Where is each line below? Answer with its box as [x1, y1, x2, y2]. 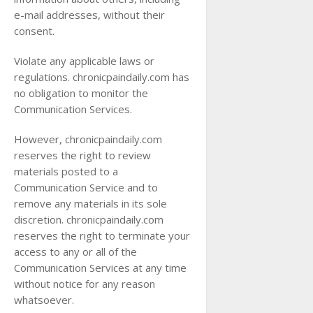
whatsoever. [14, 293, 74, 307]
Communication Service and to [14, 180, 158, 194]
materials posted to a [14, 164, 118, 178]
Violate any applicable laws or [14, 54, 154, 68]
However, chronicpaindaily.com [14, 132, 162, 146]
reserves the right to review [14, 148, 151, 162]
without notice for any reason [14, 277, 155, 291]
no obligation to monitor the [14, 86, 148, 100]
